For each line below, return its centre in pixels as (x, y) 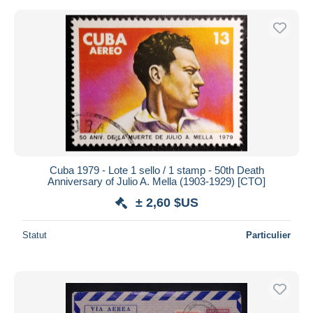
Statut (35, 235)
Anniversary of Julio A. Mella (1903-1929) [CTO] (156, 181)
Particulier (268, 235)
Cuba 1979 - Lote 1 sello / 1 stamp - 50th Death (156, 170)
